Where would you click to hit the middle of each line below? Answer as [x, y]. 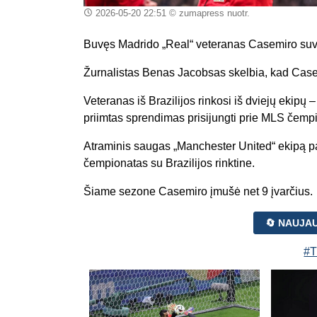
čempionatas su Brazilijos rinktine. [169, 163]
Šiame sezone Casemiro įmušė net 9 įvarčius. [198, 191]
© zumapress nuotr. [208, 13]
